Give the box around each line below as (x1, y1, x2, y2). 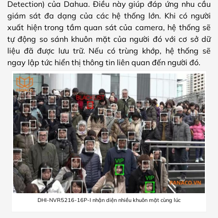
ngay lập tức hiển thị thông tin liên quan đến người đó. (7, 57, 200, 67)
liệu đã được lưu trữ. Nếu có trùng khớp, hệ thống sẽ (7, 45, 211, 55)
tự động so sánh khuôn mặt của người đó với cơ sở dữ (7, 34, 211, 44)
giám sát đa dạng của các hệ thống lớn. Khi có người (7, 10, 211, 20)
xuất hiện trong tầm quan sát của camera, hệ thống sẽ (7, 22, 211, 32)
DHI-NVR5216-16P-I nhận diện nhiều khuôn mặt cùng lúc (37, 197, 181, 204)
